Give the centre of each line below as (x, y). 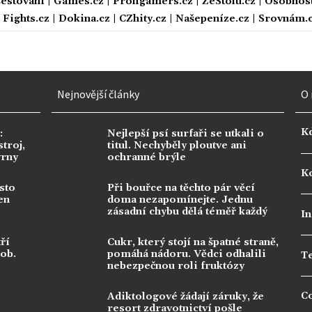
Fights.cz (26, 18)
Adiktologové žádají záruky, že (186, 296)
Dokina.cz (84, 18)
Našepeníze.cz (212, 18)
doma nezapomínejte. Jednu (180, 200)
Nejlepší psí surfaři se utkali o (186, 133)
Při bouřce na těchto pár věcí (181, 188)
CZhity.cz (143, 18)
